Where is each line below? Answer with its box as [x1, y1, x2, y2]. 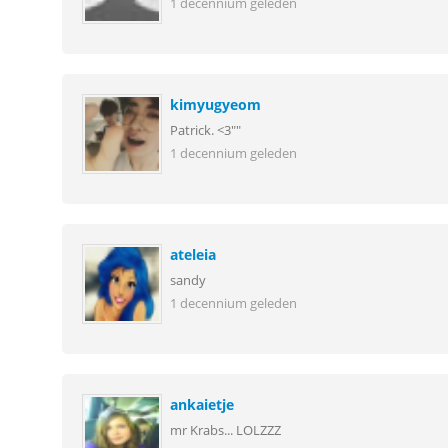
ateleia [169, 245, 216, 264]
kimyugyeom [169, 95, 261, 114]
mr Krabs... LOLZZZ [169, 422, 281, 439]
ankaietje [169, 395, 234, 414]
